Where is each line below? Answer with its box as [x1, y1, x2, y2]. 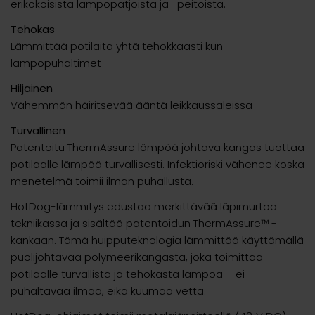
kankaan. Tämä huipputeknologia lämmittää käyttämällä [11, 232, 304, 247]
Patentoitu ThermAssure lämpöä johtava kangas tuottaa [11, 139, 304, 155]
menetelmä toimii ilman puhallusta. [11, 173, 193, 188]
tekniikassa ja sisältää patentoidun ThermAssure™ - [11, 215, 277, 231]
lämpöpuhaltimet [11, 55, 101, 70]
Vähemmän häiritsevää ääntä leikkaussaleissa [11, 97, 252, 112]
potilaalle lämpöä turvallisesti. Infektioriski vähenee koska [11, 156, 304, 172]
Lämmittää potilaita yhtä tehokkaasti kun [11, 38, 223, 53]
